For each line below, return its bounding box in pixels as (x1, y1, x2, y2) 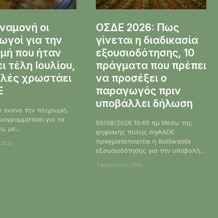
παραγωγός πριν (95, 85, 181, 97)
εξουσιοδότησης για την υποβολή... (95, 146, 204, 154)
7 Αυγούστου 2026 (95, 162, 142, 168)
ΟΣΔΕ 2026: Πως (95, 21, 179, 34)
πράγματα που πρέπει (95, 59, 206, 72)
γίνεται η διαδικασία (95, 34, 198, 46)
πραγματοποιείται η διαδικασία (95, 137, 191, 145)
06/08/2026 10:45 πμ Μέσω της (95, 119, 162, 127)
